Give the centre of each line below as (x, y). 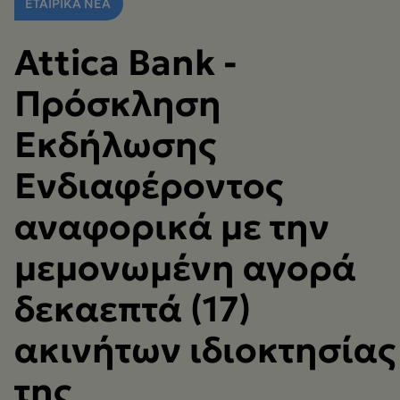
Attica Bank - (126, 62)
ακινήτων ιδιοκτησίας (205, 350)
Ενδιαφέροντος (149, 186)
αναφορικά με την (172, 227)
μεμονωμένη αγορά (185, 268)
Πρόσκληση (118, 104)
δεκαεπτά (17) (133, 309)
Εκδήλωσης (115, 145)
